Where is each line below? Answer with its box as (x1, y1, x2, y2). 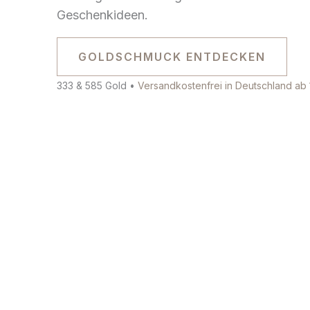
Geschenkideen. (57, 7, 148, 22)
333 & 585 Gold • (57, 79, 138, 91)
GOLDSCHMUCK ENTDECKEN (78, 49, 266, 64)
